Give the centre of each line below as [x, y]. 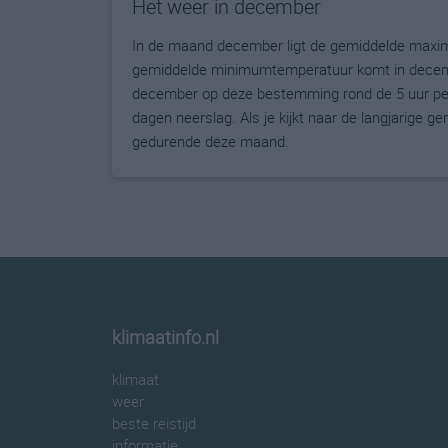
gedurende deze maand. [210, 141]
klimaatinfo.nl [165, 337]
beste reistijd [154, 423]
